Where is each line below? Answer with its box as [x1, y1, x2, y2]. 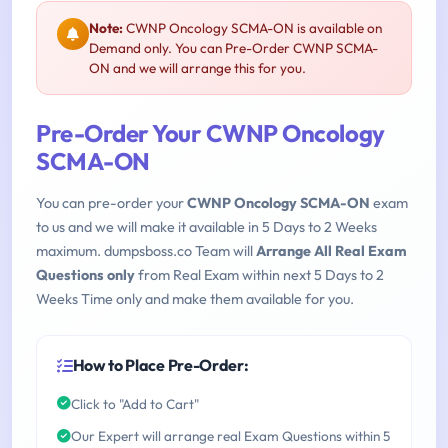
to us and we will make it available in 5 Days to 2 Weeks [36, 218, 377, 237]
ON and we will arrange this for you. [89, 59, 306, 78]
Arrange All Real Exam [256, 242, 407, 261]
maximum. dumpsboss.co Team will [36, 242, 256, 261]
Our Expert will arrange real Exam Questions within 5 [71, 427, 390, 446]
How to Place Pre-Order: [72, 355, 249, 376]
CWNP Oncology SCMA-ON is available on [123, 19, 382, 38]
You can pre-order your [36, 194, 187, 213]
